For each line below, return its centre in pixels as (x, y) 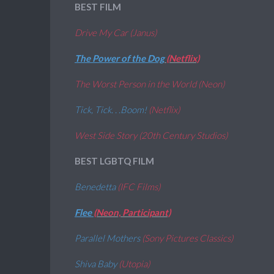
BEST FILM (98, 7)
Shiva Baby (97, 264)
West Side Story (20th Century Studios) (151, 135)
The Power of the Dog (120, 58)
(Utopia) (134, 264)
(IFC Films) (139, 187)
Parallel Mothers (108, 238)
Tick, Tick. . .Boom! (112, 109)
